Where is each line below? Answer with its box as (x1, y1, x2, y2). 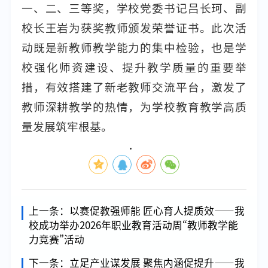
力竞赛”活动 (28, 234, 84, 245)
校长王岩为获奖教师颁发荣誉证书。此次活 (21, 23, 247, 34)
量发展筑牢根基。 (21, 121, 112, 133)
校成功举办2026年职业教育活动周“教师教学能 (28, 220, 238, 231)
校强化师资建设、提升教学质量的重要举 (21, 62, 247, 74)
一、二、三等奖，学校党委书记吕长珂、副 (21, 3, 247, 14)
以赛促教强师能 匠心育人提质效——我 (69, 206, 245, 217)
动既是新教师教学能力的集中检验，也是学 (21, 42, 247, 54)
